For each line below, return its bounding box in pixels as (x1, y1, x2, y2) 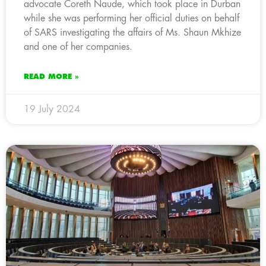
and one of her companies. (24, 42, 132, 52)
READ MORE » (24, 72, 79, 80)
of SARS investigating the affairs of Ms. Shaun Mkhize (24, 27, 241, 37)
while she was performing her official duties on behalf (24, 13, 239, 23)
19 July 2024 (24, 104, 80, 114)
